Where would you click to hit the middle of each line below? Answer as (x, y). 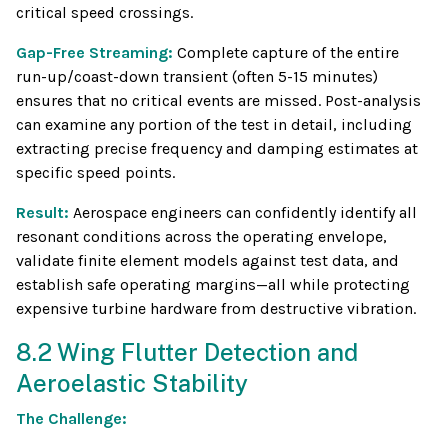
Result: (44, 213)
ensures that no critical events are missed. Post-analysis (218, 101)
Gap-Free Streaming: (96, 53)
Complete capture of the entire (288, 53)
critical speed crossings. (104, 13)
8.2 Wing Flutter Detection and (187, 352)
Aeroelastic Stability (132, 383)
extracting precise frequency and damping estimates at (217, 149)
